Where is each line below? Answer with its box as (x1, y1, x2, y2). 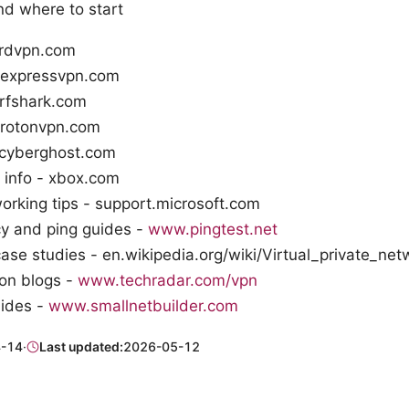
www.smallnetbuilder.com (48, 297, 238, 316)
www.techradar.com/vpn (78, 271, 257, 290)
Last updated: (39, 339, 124, 355)
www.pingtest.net (148, 220, 278, 239)
